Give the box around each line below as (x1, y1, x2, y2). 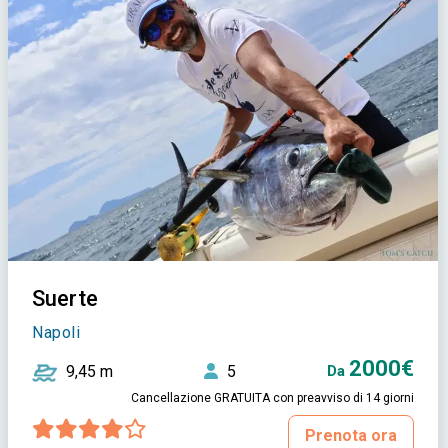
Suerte (32, 286, 99, 312)
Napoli (32, 323, 81, 343)
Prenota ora (305, 426, 398, 446)
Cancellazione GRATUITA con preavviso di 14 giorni (131, 391, 415, 406)
